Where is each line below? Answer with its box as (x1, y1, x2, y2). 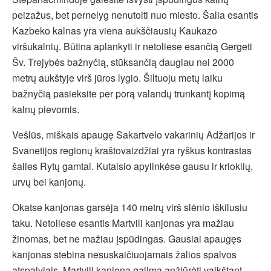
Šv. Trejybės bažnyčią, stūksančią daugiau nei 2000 (12, 55, 234, 70)
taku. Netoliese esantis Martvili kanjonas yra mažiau (12, 216, 234, 230)
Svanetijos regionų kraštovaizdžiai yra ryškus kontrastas (12, 143, 252, 158)
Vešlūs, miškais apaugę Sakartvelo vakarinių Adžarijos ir (12, 128, 255, 142)
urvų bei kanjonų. (12, 175, 86, 189)
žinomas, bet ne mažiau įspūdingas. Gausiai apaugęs (12, 232, 241, 246)
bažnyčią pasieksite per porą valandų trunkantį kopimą (12, 87, 245, 101)
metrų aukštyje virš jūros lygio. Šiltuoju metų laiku (12, 71, 223, 85)
